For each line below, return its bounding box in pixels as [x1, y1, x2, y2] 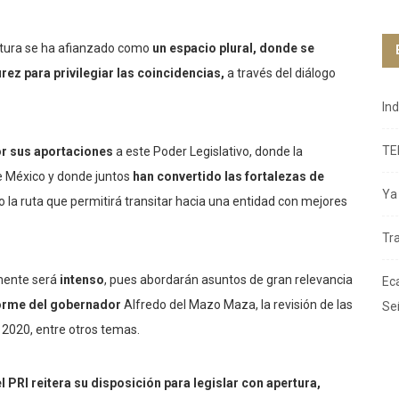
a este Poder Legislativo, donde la [113, 144, 303, 159]
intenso [60, 273, 104, 288]
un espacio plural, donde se [152, 41, 314, 56]
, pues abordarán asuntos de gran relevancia [104, 273, 353, 288]
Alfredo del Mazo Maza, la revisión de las [121, 297, 353, 313]
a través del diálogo [224, 66, 336, 81]
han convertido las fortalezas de [133, 169, 324, 184]
